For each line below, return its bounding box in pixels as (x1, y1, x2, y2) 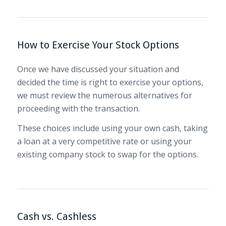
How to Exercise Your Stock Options (17, 38, 179, 51)
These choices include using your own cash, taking (17, 123, 208, 134)
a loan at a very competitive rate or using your (17, 136, 192, 147)
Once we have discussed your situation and (17, 63, 179, 75)
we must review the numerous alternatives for (17, 89, 192, 101)
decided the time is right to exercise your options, (17, 76, 203, 88)
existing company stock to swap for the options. (17, 149, 198, 160)
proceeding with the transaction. (17, 102, 140, 114)
